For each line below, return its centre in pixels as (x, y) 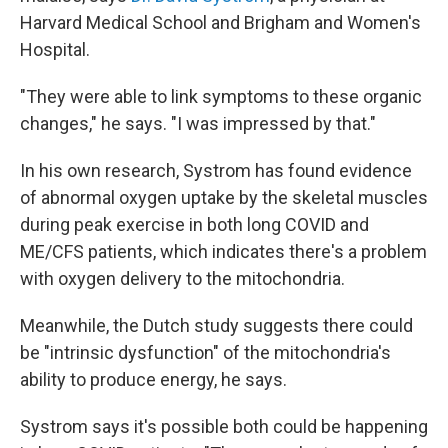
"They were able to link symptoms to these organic (221, 96)
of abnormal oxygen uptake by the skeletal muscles (224, 197)
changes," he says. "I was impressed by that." (198, 123)
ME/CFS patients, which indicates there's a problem (223, 251)
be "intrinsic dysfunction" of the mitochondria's (205, 352)
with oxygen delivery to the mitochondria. (182, 278)
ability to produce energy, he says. (153, 379)
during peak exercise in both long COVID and (194, 224)
